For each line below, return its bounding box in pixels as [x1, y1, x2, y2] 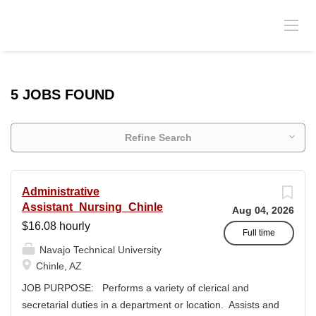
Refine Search [124, 132, 192, 143]
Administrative [22, 186, 99, 197]
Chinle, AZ [33, 260, 82, 272]
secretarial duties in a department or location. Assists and [22, 299, 279, 310]
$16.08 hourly [22, 220, 90, 232]
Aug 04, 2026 [232, 205, 294, 216]
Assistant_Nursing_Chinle [22, 201, 163, 213]
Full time [243, 228, 275, 238]
